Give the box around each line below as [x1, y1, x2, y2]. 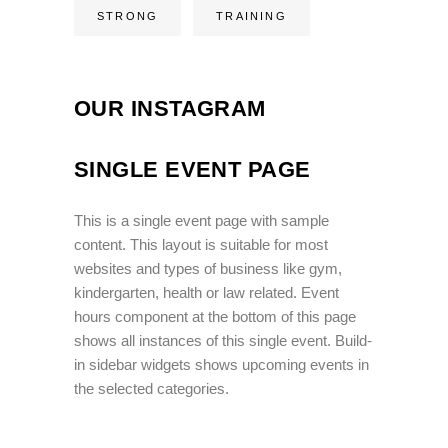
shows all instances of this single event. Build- [74, 331, 372, 349]
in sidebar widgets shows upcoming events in [74, 355, 369, 373]
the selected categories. [74, 379, 229, 397]
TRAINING [216, 9, 287, 22]
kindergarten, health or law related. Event [74, 283, 339, 301]
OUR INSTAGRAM [74, 95, 266, 121]
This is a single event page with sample [74, 211, 329, 229]
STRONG [97, 9, 159, 22]
